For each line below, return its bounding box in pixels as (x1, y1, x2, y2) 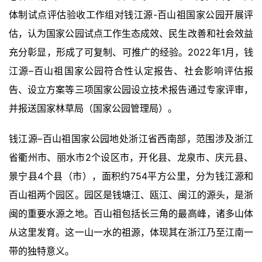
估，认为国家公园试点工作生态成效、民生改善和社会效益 (9, 27, 253, 40)
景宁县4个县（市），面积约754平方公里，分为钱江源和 (9, 170, 253, 182)
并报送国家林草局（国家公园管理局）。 (9, 102, 177, 115)
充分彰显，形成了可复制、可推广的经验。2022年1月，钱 (9, 46, 253, 58)
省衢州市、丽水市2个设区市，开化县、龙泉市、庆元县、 (9, 151, 253, 164)
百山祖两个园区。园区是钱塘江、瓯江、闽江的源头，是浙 (9, 189, 253, 201)
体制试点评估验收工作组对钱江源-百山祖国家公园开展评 (9, 9, 253, 21)
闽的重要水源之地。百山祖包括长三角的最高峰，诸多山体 (9, 208, 253, 220)
